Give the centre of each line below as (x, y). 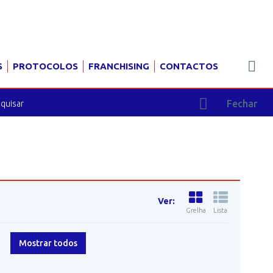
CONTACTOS (189, 66)
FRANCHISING (119, 66)
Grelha (196, 210)
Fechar (242, 104)
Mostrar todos (48, 243)
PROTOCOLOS (45, 66)
